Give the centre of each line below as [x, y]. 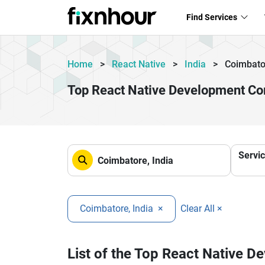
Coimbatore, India [118, 209]
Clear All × [201, 209]
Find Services [212, 17]
